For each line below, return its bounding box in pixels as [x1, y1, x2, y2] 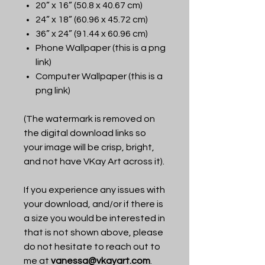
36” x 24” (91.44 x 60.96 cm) [35, 28, 148, 38]
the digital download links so [24, 128, 146, 138]
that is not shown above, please [24, 227, 163, 237]
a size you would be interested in [24, 213, 165, 223]
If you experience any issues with [24, 185, 165, 195]
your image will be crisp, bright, [24, 142, 154, 152]
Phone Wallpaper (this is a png [35, 43, 166, 53]
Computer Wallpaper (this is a [35, 71, 163, 81]
